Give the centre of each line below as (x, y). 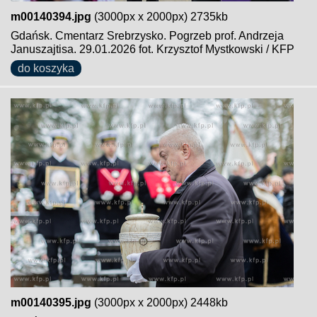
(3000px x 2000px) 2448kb (160, 302)
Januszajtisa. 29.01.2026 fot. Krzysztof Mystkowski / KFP (152, 49)
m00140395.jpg (51, 302)
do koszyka (46, 68)
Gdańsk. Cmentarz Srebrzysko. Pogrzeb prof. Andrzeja (147, 36)
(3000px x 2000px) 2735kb (160, 17)
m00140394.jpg (51, 17)
